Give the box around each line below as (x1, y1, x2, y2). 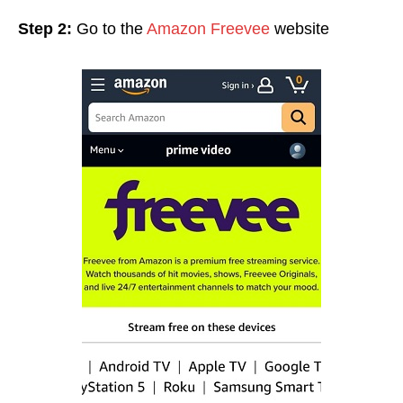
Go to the (76, 20, 143, 39)
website (270, 20, 329, 39)
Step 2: (18, 20, 76, 39)
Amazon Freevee (143, 20, 270, 39)
